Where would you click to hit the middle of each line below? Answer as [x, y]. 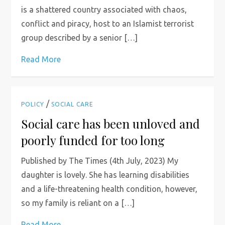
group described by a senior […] [80, 38]
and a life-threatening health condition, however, [109, 189]
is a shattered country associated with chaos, [104, 10]
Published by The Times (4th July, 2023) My [100, 161]
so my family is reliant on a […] [78, 203]
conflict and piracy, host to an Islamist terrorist [108, 24]
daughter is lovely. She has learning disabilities [105, 175]
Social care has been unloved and [111, 124]
